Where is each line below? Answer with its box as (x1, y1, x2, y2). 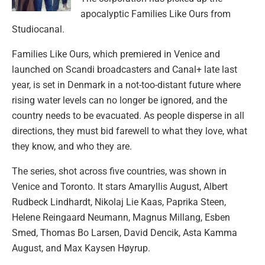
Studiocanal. (12, 23, 64, 35)
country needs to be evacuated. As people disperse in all (12, 109, 244, 121)
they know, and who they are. (12, 140, 132, 152)
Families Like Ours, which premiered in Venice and (12, 48, 220, 60)
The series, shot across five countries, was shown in (12, 165, 227, 177)
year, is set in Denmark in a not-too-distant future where (12, 79, 241, 91)
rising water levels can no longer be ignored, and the (12, 94, 227, 106)
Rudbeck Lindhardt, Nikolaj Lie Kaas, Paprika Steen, (12, 196, 226, 208)
